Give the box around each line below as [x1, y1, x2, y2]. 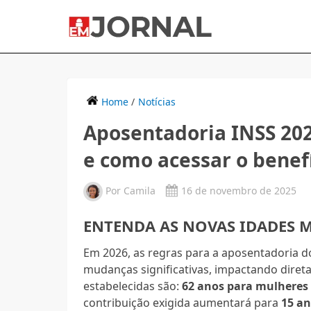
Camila [124, 183, 156, 197]
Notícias [138, 94, 176, 108]
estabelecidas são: [83, 278, 183, 294]
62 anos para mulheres [182, 278, 309, 294]
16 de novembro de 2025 [181, 183, 297, 197]
